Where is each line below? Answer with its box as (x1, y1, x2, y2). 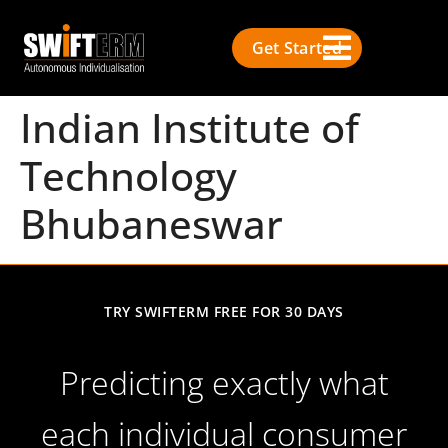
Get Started (251, 37, 342, 59)
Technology (20, 148, 237, 203)
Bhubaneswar (20, 196, 283, 251)
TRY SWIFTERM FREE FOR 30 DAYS (104, 302, 344, 321)
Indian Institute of (20, 100, 359, 155)
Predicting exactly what (59, 361, 389, 404)
